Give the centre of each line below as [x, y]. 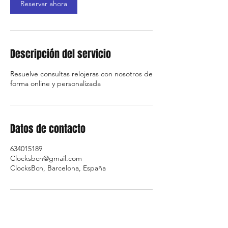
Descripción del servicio [61, 54]
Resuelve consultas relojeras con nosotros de [81, 74]
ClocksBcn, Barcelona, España [58, 168]
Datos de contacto [48, 129]
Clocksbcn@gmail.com [46, 158]
